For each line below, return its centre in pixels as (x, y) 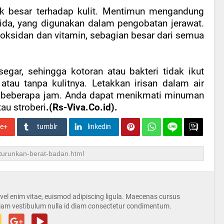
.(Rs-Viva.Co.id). (82, 108)
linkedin (99, 127)
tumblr (47, 127)
